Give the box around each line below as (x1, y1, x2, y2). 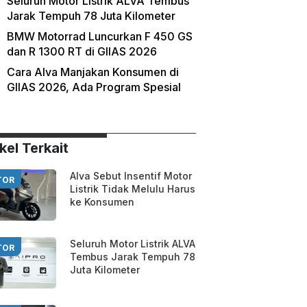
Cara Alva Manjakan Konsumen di (6, 65, 179, 79)
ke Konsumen (69, 196, 134, 208)
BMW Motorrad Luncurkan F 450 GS (6, 29, 193, 43)
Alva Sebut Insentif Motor (69, 170, 192, 182)
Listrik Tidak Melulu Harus (69, 183, 195, 195)
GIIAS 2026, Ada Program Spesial (6, 80, 181, 94)
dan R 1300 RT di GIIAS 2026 (6, 45, 157, 58)
